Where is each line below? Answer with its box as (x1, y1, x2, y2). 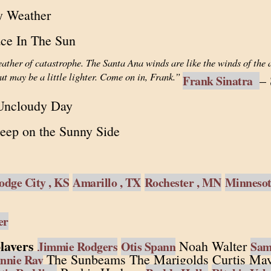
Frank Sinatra (183, 72, 260, 90)
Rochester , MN (144, 174, 221, 191)
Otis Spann (121, 238, 175, 255)
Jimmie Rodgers (38, 238, 117, 255)
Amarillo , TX (73, 174, 141, 191)
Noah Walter (175, 237, 250, 255)
